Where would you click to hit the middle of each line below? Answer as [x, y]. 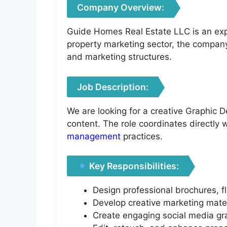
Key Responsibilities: [133, 166]
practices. [142, 136]
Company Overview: [121, 8]
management [94, 136]
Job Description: [113, 87]
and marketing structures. [119, 57]
